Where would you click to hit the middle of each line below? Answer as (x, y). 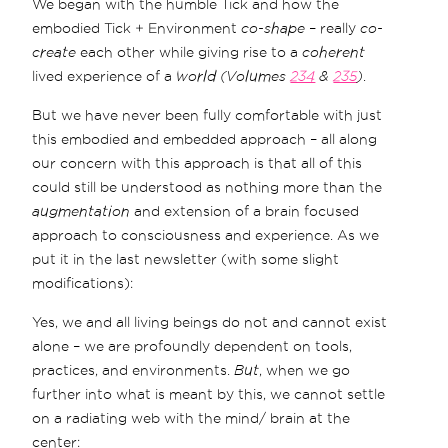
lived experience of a (104, 75)
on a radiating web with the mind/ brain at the (191, 417)
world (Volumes (233, 75)
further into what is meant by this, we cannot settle (209, 393)
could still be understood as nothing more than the (207, 186)
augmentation (81, 210)
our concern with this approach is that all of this (197, 162)
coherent (334, 51)
